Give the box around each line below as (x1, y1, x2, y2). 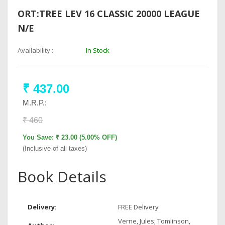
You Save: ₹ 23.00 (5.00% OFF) (23, 134, 117, 141)
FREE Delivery (118, 202, 159, 211)
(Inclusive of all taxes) (23, 145, 87, 152)
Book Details (18, 166, 106, 187)
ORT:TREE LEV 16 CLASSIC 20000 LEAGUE (18, 8, 200, 20)
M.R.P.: (23, 98, 47, 107)
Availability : (18, 46, 53, 55)
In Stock (85, 46, 109, 55)
